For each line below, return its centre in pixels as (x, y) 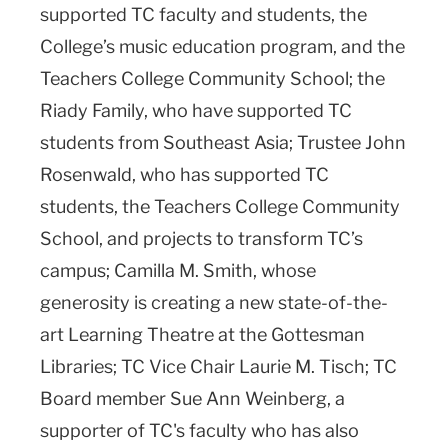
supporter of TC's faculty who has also (199, 430)
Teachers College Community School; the (212, 78)
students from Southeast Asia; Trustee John (223, 142)
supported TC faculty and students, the (203, 14)
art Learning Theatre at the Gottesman (202, 334)
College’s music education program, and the (222, 46)
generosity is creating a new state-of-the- (214, 302)
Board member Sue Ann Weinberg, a (192, 398)
